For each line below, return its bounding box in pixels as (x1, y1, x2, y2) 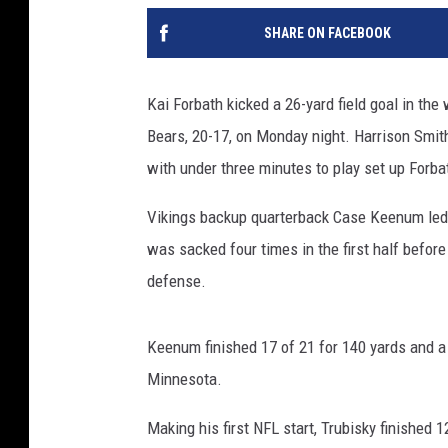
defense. (147, 271, 206, 292)
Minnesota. (147, 369, 222, 390)
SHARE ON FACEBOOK (263, 25, 391, 42)
